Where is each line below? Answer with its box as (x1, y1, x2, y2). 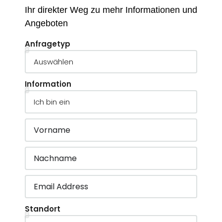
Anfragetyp (25, 39, 70, 49)
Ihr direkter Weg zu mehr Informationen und (25, 5, 197, 15)
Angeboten (25, 18, 68, 28)
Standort (25, 204, 60, 214)
